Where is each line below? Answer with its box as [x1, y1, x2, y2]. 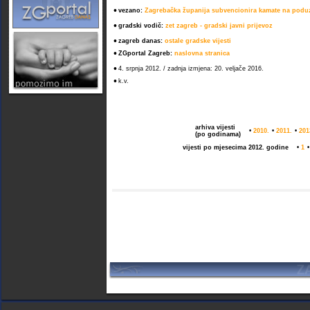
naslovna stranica [174, 50, 230, 57]
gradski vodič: [118, 22, 165, 29]
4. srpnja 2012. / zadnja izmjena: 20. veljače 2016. [118, 65, 264, 72]
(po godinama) [195, 131, 241, 138]
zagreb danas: [118, 37, 165, 44]
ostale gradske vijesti [165, 37, 231, 44]
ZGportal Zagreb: [118, 50, 174, 57]
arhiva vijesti [195, 124, 235, 131]
